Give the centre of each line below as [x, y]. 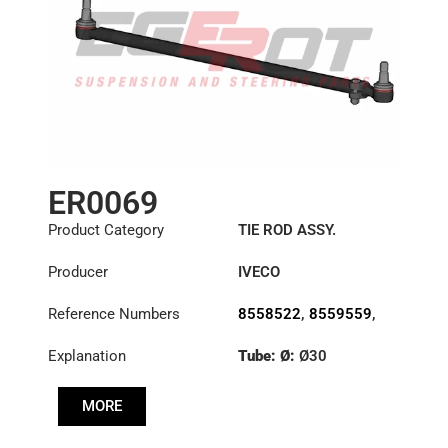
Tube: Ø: [268, 356]
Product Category [105, 230]
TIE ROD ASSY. [286, 230]
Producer [77, 272]
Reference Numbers [113, 314]
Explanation [86, 356]
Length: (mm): [287, 392]
